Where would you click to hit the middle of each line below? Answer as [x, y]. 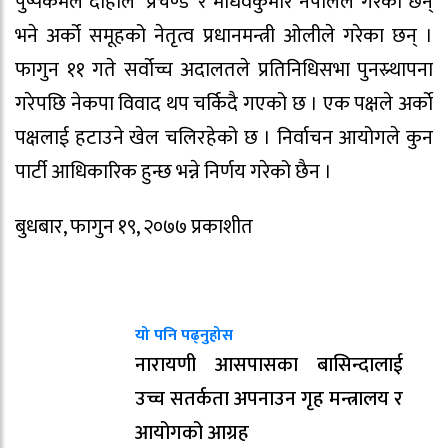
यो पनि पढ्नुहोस [184, 336]
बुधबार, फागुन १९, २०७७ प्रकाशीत [134, 226]
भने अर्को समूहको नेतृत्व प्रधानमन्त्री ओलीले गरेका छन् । [224, 35]
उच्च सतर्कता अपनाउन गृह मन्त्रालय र [269, 399]
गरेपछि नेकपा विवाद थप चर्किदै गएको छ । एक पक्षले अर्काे [224, 103]
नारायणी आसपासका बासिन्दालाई [269, 365]
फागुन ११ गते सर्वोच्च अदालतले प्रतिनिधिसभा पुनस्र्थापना [224, 69]
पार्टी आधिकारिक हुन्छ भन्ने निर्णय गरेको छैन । [173, 171]
